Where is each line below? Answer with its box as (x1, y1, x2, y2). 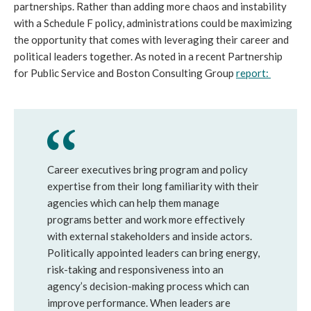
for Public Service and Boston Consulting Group (14, 67, 236, 79)
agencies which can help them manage (47, 196, 219, 209)
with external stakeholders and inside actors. (47, 230, 252, 242)
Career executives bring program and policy (47, 163, 248, 176)
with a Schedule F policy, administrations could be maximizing (14, 17, 292, 29)
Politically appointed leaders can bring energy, (47, 246, 260, 259)
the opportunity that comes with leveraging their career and (14, 33, 289, 46)
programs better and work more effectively (47, 213, 245, 226)
